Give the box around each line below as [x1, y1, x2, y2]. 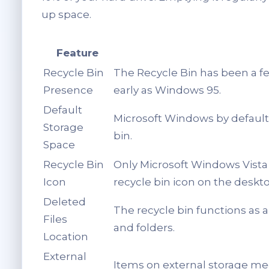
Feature [56, 47, 98, 59]
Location [43, 231, 88, 243]
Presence [43, 84, 93, 97]
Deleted [43, 196, 86, 208]
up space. [41, 8, 91, 21]
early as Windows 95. [113, 84, 221, 97]
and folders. [113, 222, 175, 234]
